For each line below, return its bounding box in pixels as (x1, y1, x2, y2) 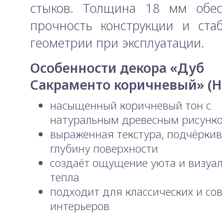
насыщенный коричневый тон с (50, 98, 211, 113)
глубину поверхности (50, 141, 158, 156)
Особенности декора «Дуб (30, 59, 204, 77)
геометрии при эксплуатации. (30, 34, 204, 52)
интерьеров (50, 198, 110, 214)
